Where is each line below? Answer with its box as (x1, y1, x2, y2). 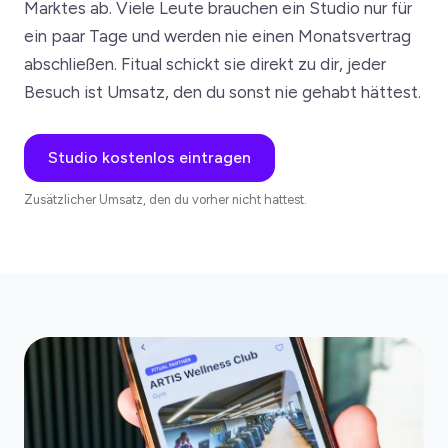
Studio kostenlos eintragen (48, 147, 251, 167)
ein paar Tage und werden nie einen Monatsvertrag (24, 25, 411, 46)
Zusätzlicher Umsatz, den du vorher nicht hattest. (24, 191, 307, 207)
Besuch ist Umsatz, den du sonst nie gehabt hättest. (24, 81, 421, 102)
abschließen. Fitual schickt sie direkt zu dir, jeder (24, 53, 386, 74)
